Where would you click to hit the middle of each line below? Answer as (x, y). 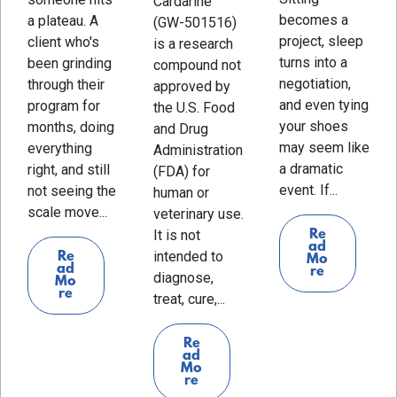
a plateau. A (63, 20)
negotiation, (315, 83)
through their (66, 84)
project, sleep (321, 41)
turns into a (313, 62)
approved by (191, 86)
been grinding (70, 63)
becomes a (313, 19)
